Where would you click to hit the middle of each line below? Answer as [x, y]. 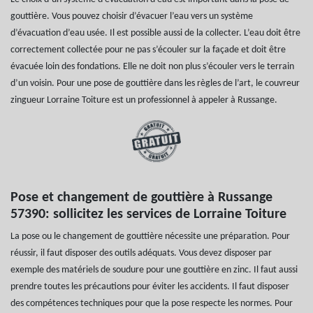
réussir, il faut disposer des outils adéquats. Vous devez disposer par [141, 253]
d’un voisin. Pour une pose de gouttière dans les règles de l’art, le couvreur [155, 83]
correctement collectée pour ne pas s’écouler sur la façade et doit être [148, 50]
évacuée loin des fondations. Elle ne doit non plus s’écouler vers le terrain [152, 66]
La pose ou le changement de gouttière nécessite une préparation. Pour [150, 236]
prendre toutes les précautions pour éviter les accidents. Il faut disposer [150, 286]
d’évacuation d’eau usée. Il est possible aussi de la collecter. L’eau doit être [155, 33]
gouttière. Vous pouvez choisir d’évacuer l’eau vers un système [132, 16]
